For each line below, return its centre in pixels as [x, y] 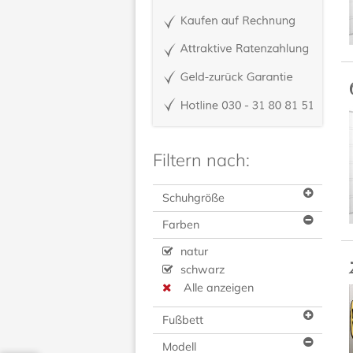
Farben [181, 225]
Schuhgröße [193, 198]
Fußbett [183, 320]
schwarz [201, 270]
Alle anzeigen [219, 288]
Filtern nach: [201, 160]
